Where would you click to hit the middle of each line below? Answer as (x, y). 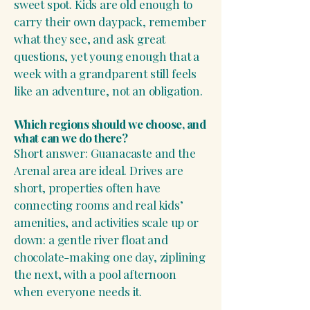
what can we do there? (71, 138)
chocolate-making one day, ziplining (110, 257)
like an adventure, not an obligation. (108, 91)
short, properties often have (88, 188)
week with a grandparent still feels (106, 73)
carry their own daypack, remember (110, 21)
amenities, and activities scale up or (106, 222)
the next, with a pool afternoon (95, 274)
